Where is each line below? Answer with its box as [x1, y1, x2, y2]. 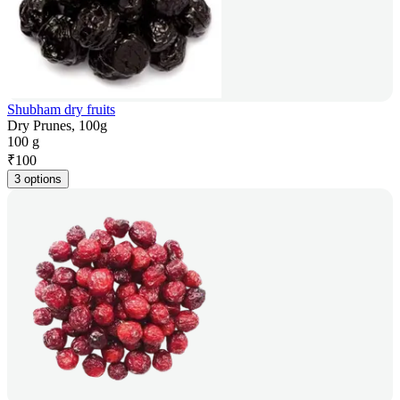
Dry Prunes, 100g [7, 118, 107, 134]
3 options [14, 172, 62, 187]
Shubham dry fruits [7, 102, 115, 118]
